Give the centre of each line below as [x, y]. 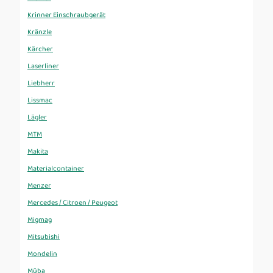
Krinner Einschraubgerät [66, 15]
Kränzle [40, 32]
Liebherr [41, 83]
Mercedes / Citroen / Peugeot [73, 203]
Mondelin [42, 254]
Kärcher [40, 49]
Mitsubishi [44, 237]
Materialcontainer [56, 169]
